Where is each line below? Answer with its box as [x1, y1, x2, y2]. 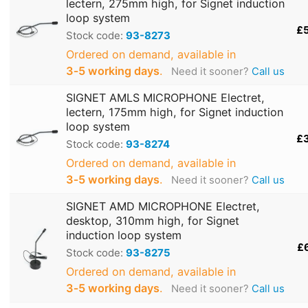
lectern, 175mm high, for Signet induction [66, 104, 283, 119]
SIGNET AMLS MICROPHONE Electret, [66, 90, 265, 104]
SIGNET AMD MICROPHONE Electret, [66, 199, 260, 213]
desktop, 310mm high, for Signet [66, 213, 239, 228]
